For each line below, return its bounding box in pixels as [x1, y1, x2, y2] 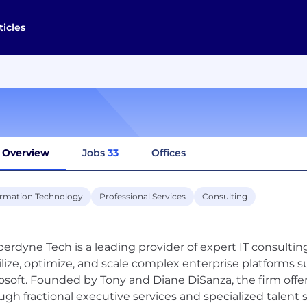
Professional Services [99, 191, 186, 201]
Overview [2, 146, 49, 159]
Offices [151, 146, 186, 159]
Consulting [202, 191, 247, 201]
